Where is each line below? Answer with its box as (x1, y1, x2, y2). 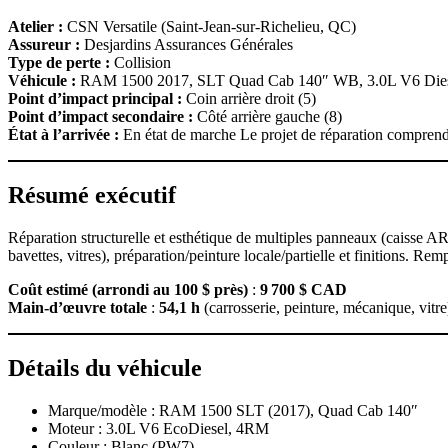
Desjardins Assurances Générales (80, 36, 293, 54)
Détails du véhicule (8, 354, 202, 381)
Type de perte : (8, 54, 110, 72)
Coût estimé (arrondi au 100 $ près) (8, 281, 248, 299)
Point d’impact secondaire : (8, 108, 193, 126)
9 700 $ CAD (260, 281, 347, 299)
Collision (110, 54, 171, 72)
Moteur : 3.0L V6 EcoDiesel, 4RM (48, 419, 269, 437)
